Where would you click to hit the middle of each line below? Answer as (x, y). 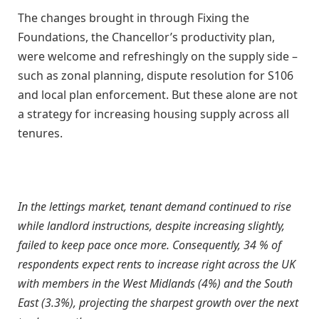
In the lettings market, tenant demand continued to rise (155, 206)
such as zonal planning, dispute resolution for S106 (156, 75)
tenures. (40, 133)
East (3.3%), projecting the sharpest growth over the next (158, 302)
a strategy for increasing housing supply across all (153, 114)
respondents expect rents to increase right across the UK (157, 264)
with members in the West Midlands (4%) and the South (155, 283)
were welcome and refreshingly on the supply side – (158, 56)
